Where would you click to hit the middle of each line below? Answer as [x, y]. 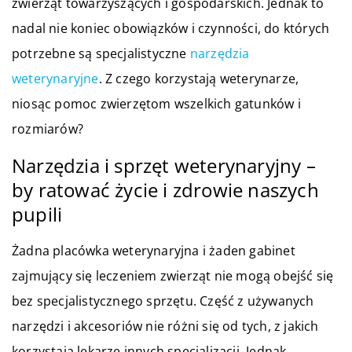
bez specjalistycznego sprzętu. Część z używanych [163, 301]
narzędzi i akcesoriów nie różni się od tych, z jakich [165, 326]
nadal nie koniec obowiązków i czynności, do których [171, 28]
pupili [37, 214]
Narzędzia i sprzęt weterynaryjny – [164, 165]
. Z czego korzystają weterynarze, [199, 78]
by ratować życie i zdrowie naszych [165, 189]
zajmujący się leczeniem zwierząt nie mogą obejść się [173, 275]
